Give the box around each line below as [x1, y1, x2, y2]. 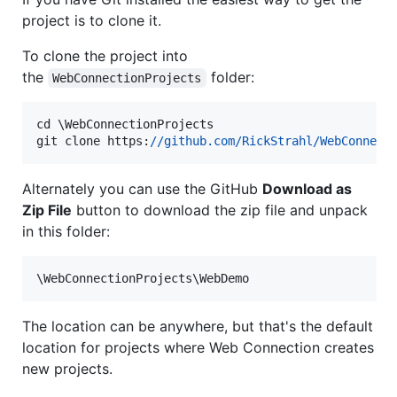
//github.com [150, 133, 235, 148]
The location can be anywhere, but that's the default [22, 316, 373, 335]
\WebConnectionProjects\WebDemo [36, 270, 249, 285]
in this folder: [22, 222, 110, 240]
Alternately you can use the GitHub [22, 179, 262, 198]
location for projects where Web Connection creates [22, 338, 374, 356]
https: [107, 133, 150, 148]
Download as [262, 179, 352, 198]
